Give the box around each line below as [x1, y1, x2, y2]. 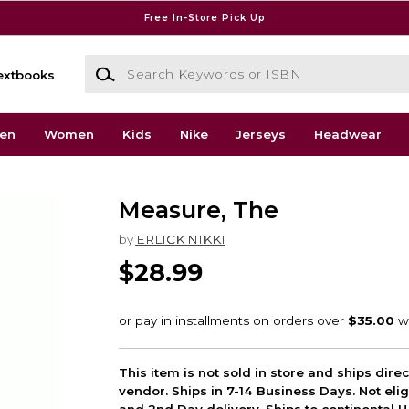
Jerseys [236, 127, 287, 142]
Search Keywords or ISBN [83, 56, 247, 71]
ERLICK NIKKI [135, 231, 225, 246]
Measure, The [118, 196, 278, 225]
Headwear [314, 127, 383, 142]
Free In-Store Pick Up [143, 11, 266, 24]
